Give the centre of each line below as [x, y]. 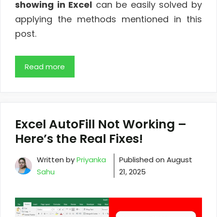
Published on [143, 160]
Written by [57, 160]
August [180, 160]
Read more [45, 67]
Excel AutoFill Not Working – [101, 124]
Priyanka [91, 160]
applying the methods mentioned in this [108, 19]
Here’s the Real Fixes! [79, 139]
